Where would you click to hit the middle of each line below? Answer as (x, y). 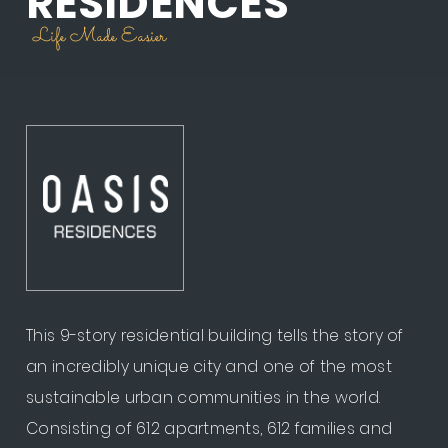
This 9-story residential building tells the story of (215, 335)
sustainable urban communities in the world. (203, 397)
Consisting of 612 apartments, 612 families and (209, 428)
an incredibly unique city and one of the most (209, 366)
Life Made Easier (100, 37)
